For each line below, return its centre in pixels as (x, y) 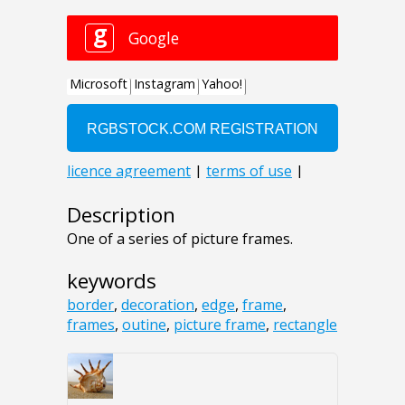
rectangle (305, 324)
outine (144, 324)
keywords (112, 280)
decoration (158, 304)
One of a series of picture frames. (180, 238)
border (90, 304)
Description (121, 214)
